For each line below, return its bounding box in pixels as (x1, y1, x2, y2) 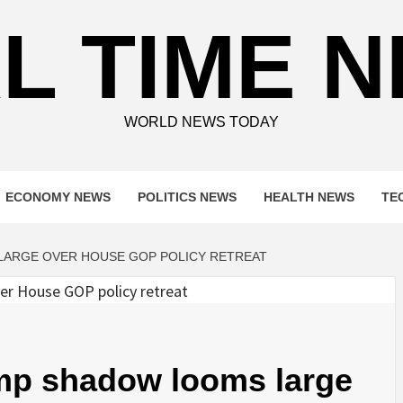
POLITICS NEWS (138, 190, 237, 204)
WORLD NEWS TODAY (124, 114, 279, 130)
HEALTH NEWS (264, 190, 354, 204)
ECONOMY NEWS (5, 190, 111, 204)
